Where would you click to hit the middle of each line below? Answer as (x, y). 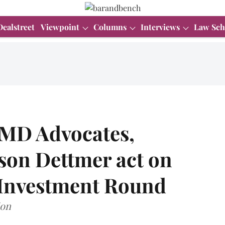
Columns (110, 27)
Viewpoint (60, 27)
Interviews (160, 27)
